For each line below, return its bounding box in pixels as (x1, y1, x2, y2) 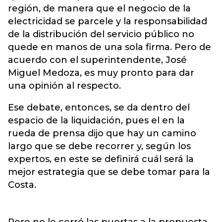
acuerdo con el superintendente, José (8, 55, 187, 65)
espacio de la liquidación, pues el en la (8, 115, 185, 126)
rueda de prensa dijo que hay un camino (8, 128, 196, 139)
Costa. (8, 179, 36, 190)
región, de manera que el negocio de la (8, 3, 191, 14)
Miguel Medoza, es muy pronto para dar (8, 67, 194, 78)
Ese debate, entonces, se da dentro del (8, 102, 190, 113)
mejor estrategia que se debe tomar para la (8, 166, 210, 177)
